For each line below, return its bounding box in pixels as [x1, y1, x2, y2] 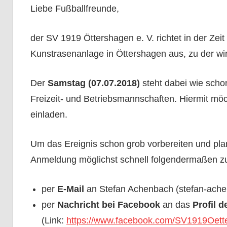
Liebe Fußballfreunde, [30, 4, 119, 14]
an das [160, 200, 193, 210]
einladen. [30, 109, 67, 120]
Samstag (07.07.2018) [45, 78, 142, 89]
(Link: [42, 215, 66, 226]
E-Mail [57, 184, 84, 195]
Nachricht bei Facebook [57, 200, 160, 210]
